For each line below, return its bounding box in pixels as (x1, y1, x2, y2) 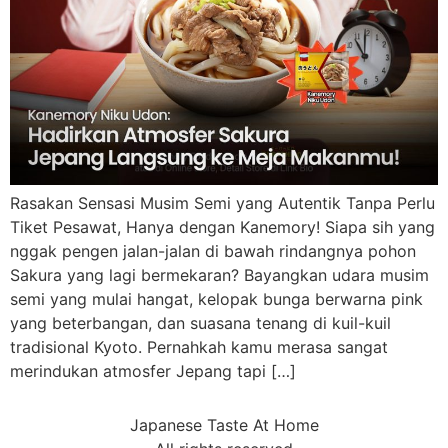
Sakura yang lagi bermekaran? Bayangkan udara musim (10, 264, 429, 285)
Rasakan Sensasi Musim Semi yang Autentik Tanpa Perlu (10, 192, 435, 213)
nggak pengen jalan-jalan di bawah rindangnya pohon (10, 240, 416, 261)
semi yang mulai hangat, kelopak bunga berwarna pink (10, 288, 423, 309)
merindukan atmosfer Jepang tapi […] (10, 360, 296, 381)
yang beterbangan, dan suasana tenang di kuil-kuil (10, 312, 391, 333)
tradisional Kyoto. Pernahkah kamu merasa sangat (10, 336, 388, 357)
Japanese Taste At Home (129, 415, 319, 436)
